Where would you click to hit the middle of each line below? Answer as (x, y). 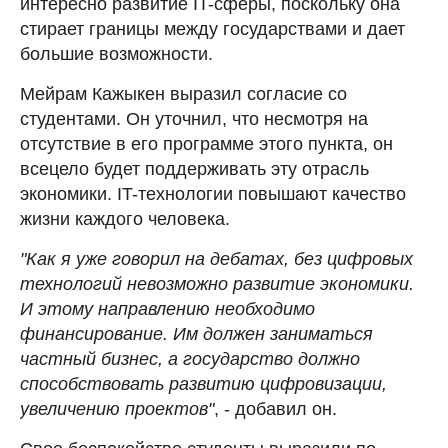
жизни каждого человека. (125, 218)
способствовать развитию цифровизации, (203, 383)
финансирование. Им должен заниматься (196, 333)
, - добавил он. (275, 408)
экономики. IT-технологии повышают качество (213, 193)
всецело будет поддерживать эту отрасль (194, 168)
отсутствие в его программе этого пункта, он (206, 143)
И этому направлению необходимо (167, 308)
